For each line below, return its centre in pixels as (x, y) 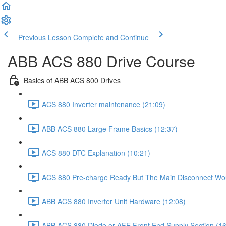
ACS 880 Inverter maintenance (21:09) (104, 104)
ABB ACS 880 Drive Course (101, 61)
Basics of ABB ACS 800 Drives (72, 80)
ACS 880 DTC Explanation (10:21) (96, 153)
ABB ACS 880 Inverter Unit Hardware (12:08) (114, 201)
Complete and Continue (111, 37)
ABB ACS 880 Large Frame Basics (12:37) (110, 128)
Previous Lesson (45, 37)
